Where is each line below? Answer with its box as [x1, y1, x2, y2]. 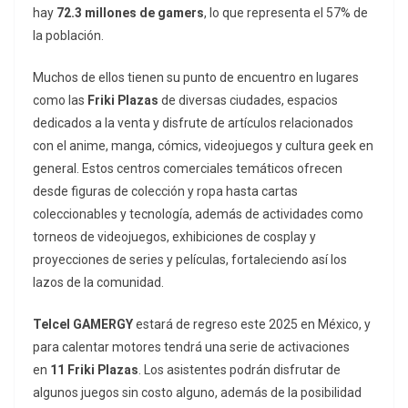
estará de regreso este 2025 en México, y [133, 317, 371, 332]
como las [33, 93, 87, 108]
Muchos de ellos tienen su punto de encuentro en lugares [33, 70, 359, 86]
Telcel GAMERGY [33, 317, 133, 332]
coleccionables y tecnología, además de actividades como [33, 207, 363, 222]
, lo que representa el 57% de [204, 5, 368, 21]
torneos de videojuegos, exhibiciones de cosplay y [33, 229, 316, 245]
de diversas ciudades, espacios [161, 93, 338, 108]
